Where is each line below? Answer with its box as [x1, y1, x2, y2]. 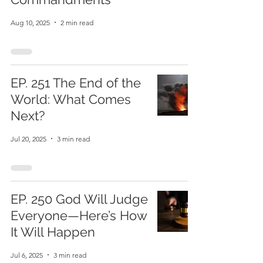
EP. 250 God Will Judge [11, 191, 148, 207]
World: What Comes [11, 92, 131, 107]
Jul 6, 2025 [11, 250, 43, 259]
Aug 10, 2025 [11, 18, 50, 27]
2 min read [60, 18, 93, 27]
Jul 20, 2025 [11, 134, 46, 143]
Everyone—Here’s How [11, 208, 147, 223]
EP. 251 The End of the [11, 75, 141, 90]
